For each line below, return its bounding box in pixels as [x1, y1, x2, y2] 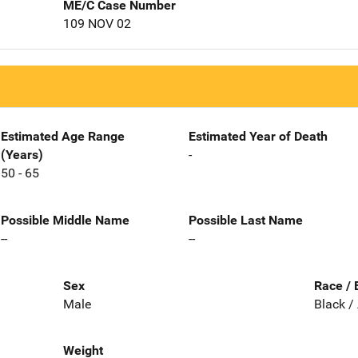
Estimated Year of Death [189, 129, 328, 144]
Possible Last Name [189, 212, 303, 228]
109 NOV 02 [62, 16, 131, 31]
